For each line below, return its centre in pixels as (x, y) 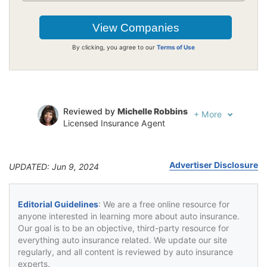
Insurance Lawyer (98, 151)
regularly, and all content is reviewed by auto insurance (125, 252)
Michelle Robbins (153, 111)
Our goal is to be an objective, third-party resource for (123, 228)
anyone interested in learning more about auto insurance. (129, 216)
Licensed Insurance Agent (114, 123)
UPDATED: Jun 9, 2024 (54, 166)
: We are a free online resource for (164, 204)
